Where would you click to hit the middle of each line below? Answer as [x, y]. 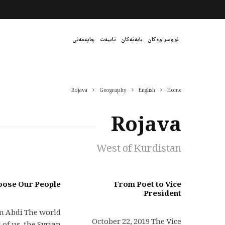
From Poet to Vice [148, 185]
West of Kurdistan [139, 150]
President [162, 194]
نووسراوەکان [163, 40]
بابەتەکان [132, 40]
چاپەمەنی [84, 40]
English [147, 91]
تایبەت [108, 40]
